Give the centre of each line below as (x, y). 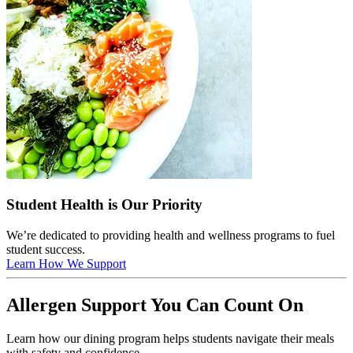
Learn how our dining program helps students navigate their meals (170, 338)
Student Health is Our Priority (104, 205)
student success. (46, 249)
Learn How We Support (66, 263)
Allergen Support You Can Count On (155, 305)
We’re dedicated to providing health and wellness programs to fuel (171, 235)
